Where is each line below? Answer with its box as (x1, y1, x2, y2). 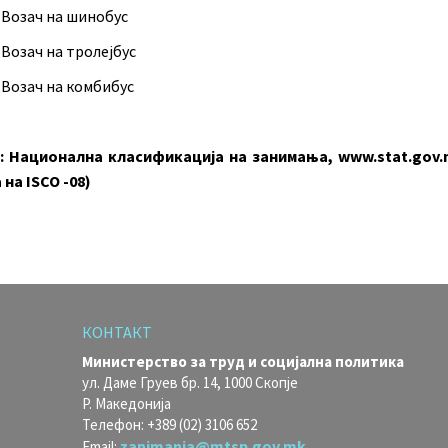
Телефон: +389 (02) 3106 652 (82, 415, 257, 434)
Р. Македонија (82, 394, 171, 413)
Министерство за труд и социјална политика (82, 352, 404, 371)
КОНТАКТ (82, 322, 152, 342)
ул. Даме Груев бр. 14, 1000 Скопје (82, 373, 298, 392)
